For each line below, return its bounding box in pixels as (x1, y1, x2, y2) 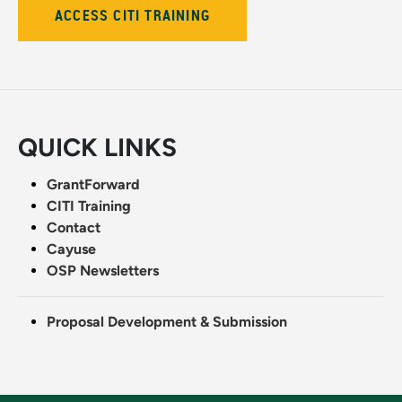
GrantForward (47, 176, 140, 194)
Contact (47, 219, 100, 237)
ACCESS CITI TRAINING (55, 5, 210, 26)
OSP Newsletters (47, 262, 159, 280)
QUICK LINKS (18, 132, 177, 163)
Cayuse (47, 240, 96, 258)
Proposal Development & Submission (47, 313, 287, 331)
